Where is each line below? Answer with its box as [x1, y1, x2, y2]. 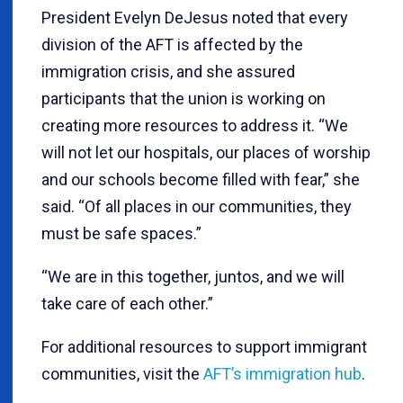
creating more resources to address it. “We [41, 115, 348, 135]
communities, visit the [41, 363, 203, 383]
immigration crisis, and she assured [41, 61, 295, 81]
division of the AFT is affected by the [41, 34, 303, 54]
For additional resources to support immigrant [41, 336, 367, 356]
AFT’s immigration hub [203, 363, 362, 383]
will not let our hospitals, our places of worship [41, 142, 371, 162]
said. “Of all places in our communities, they [41, 196, 352, 216]
